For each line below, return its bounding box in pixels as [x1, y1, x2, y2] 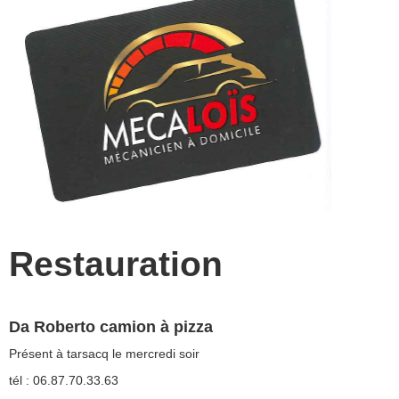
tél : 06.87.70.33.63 [9, 372, 118, 387]
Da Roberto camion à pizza [9, 317, 213, 336]
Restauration [9, 244, 232, 283]
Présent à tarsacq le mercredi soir [9, 346, 199, 361]
